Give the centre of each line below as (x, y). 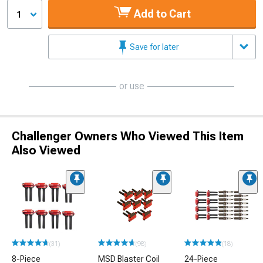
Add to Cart (161, 14)
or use (131, 86)
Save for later (154, 47)
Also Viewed (46, 150)
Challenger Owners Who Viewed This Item (128, 136)
